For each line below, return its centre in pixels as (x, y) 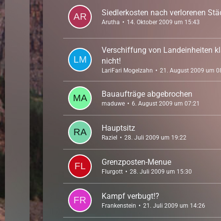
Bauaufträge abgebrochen (147, 94)
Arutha (111, 22)
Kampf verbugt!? (131, 196)
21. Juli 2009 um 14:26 (174, 205)
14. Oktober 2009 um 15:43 (164, 22)
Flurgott (112, 171)
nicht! (111, 61)
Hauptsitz (119, 128)
